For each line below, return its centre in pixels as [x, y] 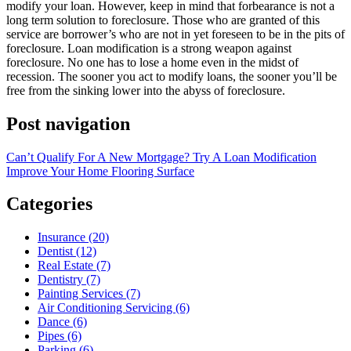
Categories [49, 204]
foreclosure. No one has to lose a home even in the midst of [152, 62]
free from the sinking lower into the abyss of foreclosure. [146, 90]
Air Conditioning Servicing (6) [114, 308]
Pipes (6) [60, 336]
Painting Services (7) [89, 294]
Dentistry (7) [69, 280]
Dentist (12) [67, 251]
